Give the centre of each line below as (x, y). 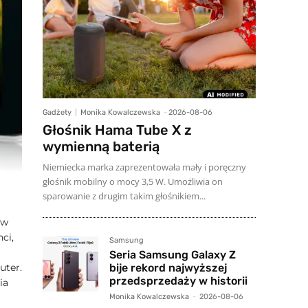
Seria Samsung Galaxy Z (172, 254)
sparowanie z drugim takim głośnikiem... (124, 196)
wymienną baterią (101, 146)
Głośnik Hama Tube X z (117, 130)
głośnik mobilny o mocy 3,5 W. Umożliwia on (133, 181)
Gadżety (57, 112)
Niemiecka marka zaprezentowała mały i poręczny (144, 167)
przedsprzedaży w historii (178, 280)
